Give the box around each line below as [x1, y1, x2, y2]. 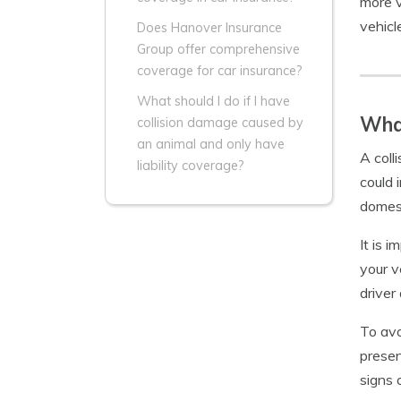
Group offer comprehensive [137, 41, 300, 58]
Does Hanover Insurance [137, 20, 282, 37]
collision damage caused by [137, 115, 303, 132]
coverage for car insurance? [137, 63, 303, 80]
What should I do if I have [137, 93, 290, 110]
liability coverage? [137, 158, 244, 175]
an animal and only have [137, 136, 285, 153]
